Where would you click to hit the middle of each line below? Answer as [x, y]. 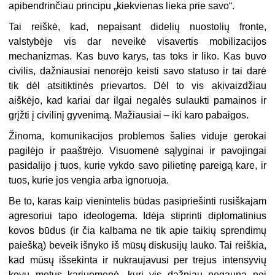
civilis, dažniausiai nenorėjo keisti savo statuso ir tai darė [137, 71]
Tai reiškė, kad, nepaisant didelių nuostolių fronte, [137, 27]
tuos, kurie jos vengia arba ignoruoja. [89, 180]
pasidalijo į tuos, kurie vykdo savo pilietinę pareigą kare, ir [137, 166]
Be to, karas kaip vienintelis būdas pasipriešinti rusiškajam [137, 201]
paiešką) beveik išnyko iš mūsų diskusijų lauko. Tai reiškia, [137, 246]
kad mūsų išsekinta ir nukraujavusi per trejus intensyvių [137, 260]
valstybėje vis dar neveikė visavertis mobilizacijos [137, 42]
